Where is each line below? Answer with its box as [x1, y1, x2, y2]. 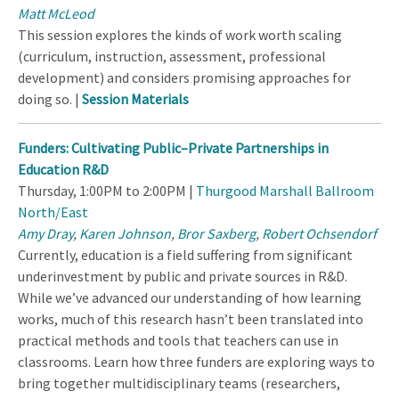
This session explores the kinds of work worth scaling [18, 26, 342, 45]
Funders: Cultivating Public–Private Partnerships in [18, 139, 329, 158]
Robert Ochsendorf [262, 224, 377, 243]
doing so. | [18, 90, 82, 109]
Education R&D [18, 160, 109, 179]
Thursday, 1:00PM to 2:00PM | [18, 182, 196, 200]
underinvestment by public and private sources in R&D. [18, 267, 347, 286]
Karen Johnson [79, 224, 171, 243]
